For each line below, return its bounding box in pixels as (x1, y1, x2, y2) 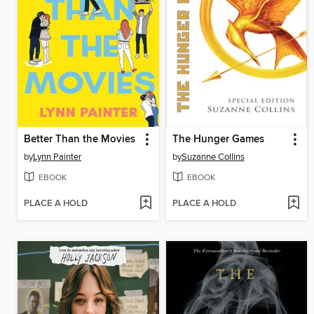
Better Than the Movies (24, 133, 135, 146)
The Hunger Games (172, 133, 264, 146)
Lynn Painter (33, 151, 81, 163)
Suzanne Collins (181, 151, 245, 163)
